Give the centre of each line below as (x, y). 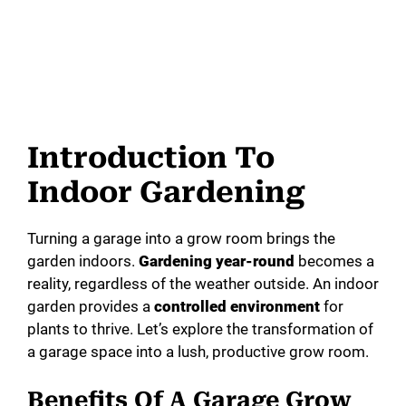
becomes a (334, 261)
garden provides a (91, 307)
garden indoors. (83, 261)
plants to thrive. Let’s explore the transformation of (200, 329)
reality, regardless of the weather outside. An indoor (203, 284)
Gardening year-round (217, 261)
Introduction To (151, 158)
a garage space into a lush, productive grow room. (198, 352)
